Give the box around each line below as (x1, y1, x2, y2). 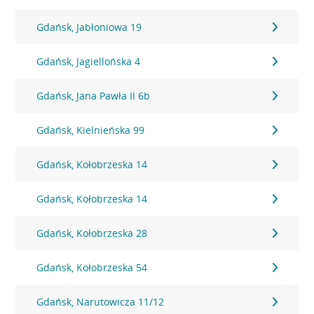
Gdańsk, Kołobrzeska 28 (36, 226, 148, 240)
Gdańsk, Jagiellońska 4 (36, 55, 141, 68)
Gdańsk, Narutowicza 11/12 (36, 295, 165, 308)
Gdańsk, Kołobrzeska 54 (36, 261, 148, 274)
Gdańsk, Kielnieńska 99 (36, 123, 145, 137)
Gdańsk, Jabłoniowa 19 (36, 20, 142, 34)
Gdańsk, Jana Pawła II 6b (36, 89, 151, 102)
